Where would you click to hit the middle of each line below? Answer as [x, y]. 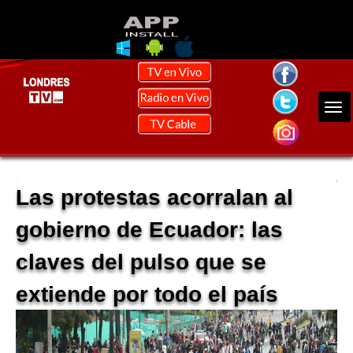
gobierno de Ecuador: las [149, 230]
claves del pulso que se [141, 262]
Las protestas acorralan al [154, 198]
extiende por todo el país [147, 295]
